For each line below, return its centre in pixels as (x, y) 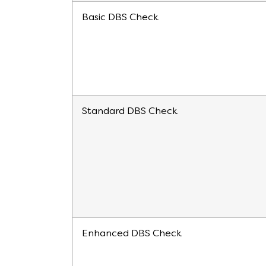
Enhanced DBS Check (132, 234)
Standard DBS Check (130, 112)
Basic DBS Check (120, 18)
